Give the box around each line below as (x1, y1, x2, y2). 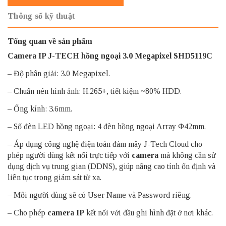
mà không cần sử (158, 150, 216, 159)
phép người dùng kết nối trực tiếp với (8, 150, 132, 159)
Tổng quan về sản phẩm (8, 36, 92, 45)
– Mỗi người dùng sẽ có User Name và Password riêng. (8, 190, 192, 199)
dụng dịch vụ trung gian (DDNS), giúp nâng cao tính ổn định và (8, 161, 215, 171)
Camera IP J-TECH (8, 51, 79, 60)
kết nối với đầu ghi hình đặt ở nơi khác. (84, 208, 213, 217)
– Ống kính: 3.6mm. (8, 104, 72, 113)
